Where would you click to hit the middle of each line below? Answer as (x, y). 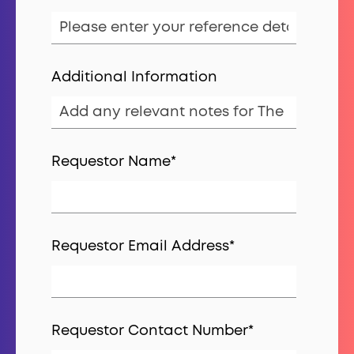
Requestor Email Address (140, 246)
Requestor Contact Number (150, 331)
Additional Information (134, 77)
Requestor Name (111, 162)
